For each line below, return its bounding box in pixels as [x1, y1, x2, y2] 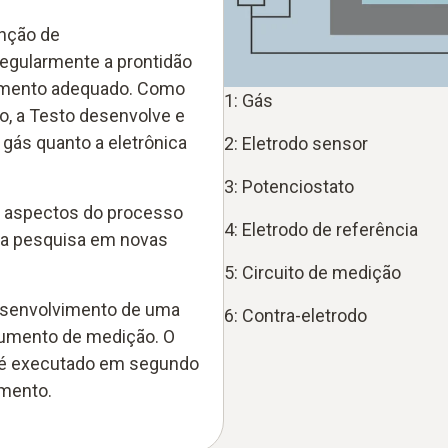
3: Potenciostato [224, 175, 354, 197]
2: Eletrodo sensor [224, 132, 368, 154]
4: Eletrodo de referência [224, 218, 418, 240]
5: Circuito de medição [224, 261, 401, 283]
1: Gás [224, 89, 273, 111]
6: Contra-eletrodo [224, 304, 367, 326]
